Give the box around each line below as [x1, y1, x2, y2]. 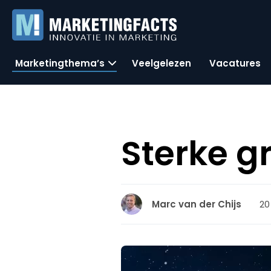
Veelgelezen [132, 56, 191, 70]
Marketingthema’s [15, 56, 105, 70]
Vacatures [209, 56, 261, 70]
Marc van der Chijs [152, 198, 242, 211]
